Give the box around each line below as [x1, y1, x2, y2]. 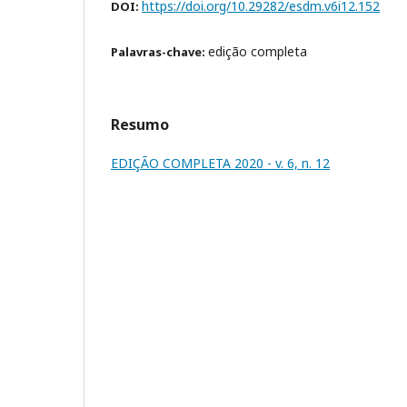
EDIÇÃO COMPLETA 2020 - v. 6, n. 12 [111, 154, 330, 172]
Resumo [111, 114, 169, 134]
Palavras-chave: [111, 44, 208, 60]
